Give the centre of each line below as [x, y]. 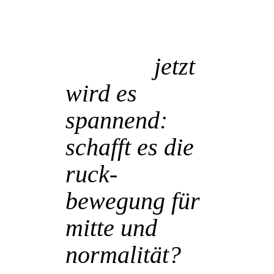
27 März [107, 67]
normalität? [123, 255]
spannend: [117, 120]
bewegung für [133, 201]
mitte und [111, 228]
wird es [101, 94]
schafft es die [130, 147]
